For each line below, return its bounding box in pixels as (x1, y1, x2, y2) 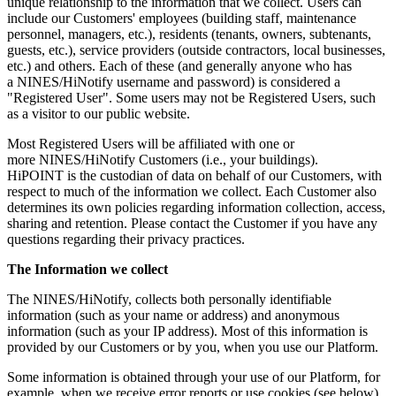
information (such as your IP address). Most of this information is (7, 324, 368, 339)
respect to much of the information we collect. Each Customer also (7, 184, 377, 200)
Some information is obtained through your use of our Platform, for (7, 369, 380, 385)
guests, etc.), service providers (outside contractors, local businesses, (7, 42, 385, 58)
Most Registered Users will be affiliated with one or (7, 136, 294, 152)
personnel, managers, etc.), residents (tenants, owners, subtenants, (7, 27, 371, 42)
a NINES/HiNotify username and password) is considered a (7, 74, 340, 90)
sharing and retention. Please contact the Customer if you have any (7, 216, 377, 232)
